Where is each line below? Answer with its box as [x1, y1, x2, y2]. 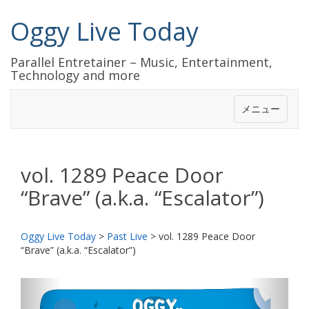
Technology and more [10, 67, 140, 83]
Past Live [107, 230, 148, 243]
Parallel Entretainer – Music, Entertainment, [10, 54, 272, 70]
